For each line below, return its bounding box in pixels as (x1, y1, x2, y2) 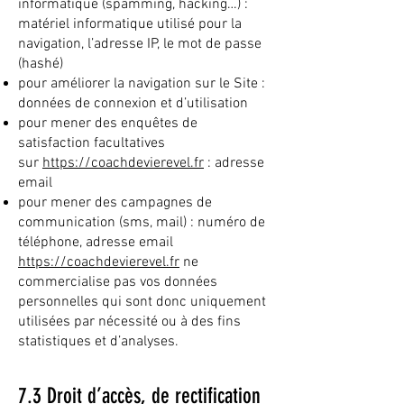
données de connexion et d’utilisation (18, 95, 248, 113)
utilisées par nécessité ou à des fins (18, 313, 241, 331)
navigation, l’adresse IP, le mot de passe (18, 35, 262, 53)
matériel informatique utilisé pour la (18, 15, 242, 33)
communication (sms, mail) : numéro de (18, 214, 265, 232)
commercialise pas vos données (18, 273, 217, 291)
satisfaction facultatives (18, 134, 165, 152)
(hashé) (18, 55, 63, 73)
